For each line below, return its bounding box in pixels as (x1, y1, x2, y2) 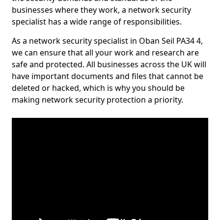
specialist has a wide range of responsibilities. (12, 16, 182, 27)
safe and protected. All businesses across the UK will (12, 59, 206, 70)
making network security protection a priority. (12, 94, 183, 105)
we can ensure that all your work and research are (12, 47, 199, 58)
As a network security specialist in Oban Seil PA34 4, (12, 35, 203, 46)
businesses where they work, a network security (12, 4, 191, 15)
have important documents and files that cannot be (12, 71, 203, 82)
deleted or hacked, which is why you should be (12, 82, 185, 93)
